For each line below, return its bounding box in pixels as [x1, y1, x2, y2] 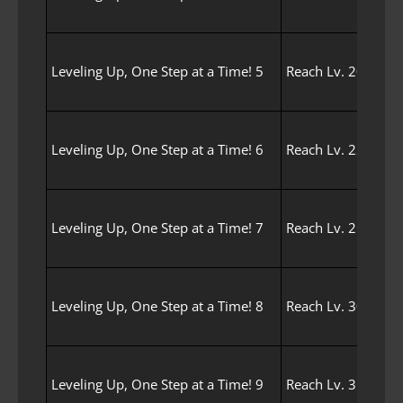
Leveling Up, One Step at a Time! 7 [51, 218, 264, 237]
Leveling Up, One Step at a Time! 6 [51, 139, 264, 158]
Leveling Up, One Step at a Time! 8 [51, 296, 264, 315]
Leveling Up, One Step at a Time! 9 [51, 374, 264, 393]
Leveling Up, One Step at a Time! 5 [51, 61, 264, 80]
